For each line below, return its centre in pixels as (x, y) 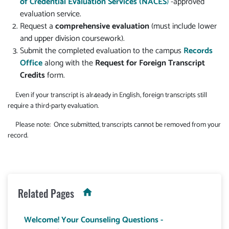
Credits (32, 75)
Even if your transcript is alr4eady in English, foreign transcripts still (107, 95)
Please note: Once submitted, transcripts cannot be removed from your (114, 125)
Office (31, 63)
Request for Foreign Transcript (150, 63)
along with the (69, 63)
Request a (38, 26)
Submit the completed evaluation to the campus (102, 51)
